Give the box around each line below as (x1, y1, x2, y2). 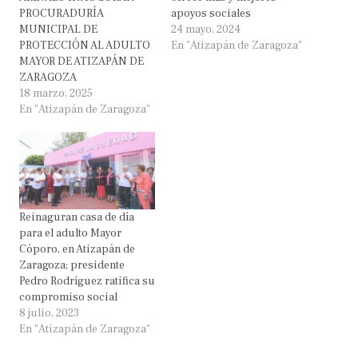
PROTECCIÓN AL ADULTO (19, 38, 150, 53)
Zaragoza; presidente (19, 257, 125, 272)
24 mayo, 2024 (171, 22, 241, 37)
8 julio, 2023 (19, 305, 79, 320)
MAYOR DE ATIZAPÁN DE (19, 54, 144, 69)
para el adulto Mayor (19, 225, 121, 241)
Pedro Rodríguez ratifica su (19, 273, 155, 288)
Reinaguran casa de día (19, 209, 134, 225)
